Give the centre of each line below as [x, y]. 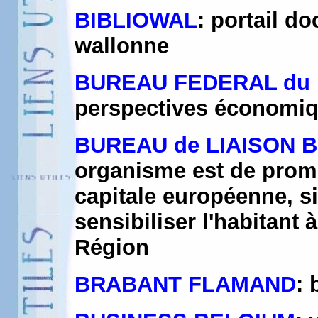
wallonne [122, 46]
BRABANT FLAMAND [185, 284]
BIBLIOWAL [136, 20]
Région [112, 247]
